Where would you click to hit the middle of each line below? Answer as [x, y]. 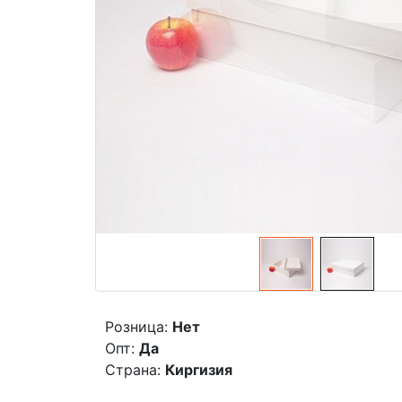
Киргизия [199, 369]
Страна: [133, 369]
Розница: [136, 326]
